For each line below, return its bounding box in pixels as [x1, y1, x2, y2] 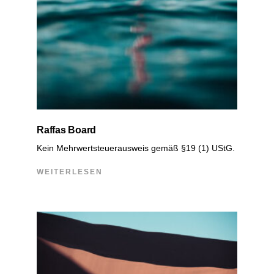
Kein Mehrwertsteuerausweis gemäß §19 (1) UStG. [37, 143, 235, 153]
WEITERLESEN [37, 167, 103, 176]
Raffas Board [37, 124, 97, 135]
